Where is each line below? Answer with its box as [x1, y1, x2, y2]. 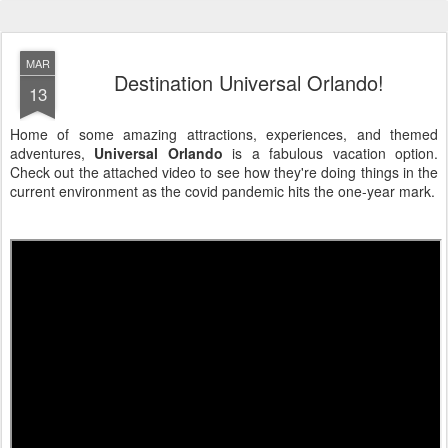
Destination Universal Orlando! [114, 68, 384, 98]
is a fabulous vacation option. [222, 143, 439, 164]
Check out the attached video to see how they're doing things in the [10, 162, 438, 183]
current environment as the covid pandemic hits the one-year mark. [10, 181, 435, 202]
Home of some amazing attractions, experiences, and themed [10, 124, 438, 145]
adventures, [10, 143, 95, 164]
